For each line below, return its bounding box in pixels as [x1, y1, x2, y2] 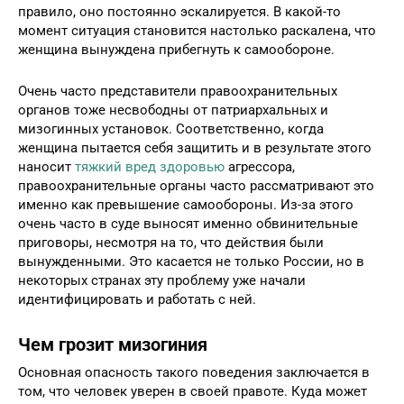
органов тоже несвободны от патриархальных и [18, 101, 328, 118]
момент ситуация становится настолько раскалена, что [18, 22, 376, 39]
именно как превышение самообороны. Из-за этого [18, 196, 353, 213]
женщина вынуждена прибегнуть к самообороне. [18, 41, 338, 58]
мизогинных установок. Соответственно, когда [18, 120, 324, 137]
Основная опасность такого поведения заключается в [18, 363, 370, 381]
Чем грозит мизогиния [18, 335, 207, 356]
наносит [18, 158, 75, 175]
